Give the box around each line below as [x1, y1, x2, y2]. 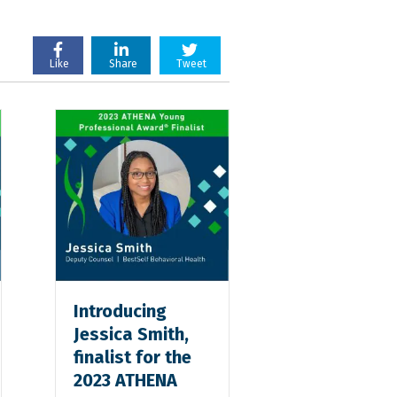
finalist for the [74, 346, 192, 368]
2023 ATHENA [74, 369, 178, 391]
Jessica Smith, [74, 323, 190, 345]
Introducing [74, 300, 167, 322]
